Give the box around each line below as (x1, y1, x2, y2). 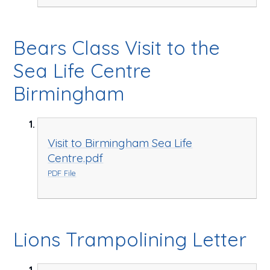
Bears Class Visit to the (13, 35, 221, 60)
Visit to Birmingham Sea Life (48, 135, 193, 150)
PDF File (48, 168, 77, 178)
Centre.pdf (48, 150, 104, 165)
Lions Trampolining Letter (13, 227, 247, 251)
